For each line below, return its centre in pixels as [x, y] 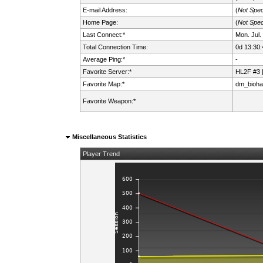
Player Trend [101, 154]
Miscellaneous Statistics [108, 136]
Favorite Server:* [107, 71]
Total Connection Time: [115, 47]
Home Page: [100, 22]
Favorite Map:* [103, 84]
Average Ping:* [104, 59]
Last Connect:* [104, 34]
